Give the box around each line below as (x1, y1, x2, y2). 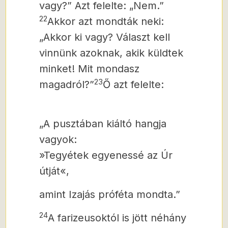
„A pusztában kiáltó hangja (39, 118, 166, 130)
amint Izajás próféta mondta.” (39, 188, 180, 201)
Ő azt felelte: (103, 78, 164, 91)
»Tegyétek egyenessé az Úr (39, 149, 173, 161)
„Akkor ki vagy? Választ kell (39, 31, 170, 43)
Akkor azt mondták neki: (47, 15, 164, 27)
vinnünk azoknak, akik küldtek (39, 47, 183, 59)
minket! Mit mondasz (39, 63, 139, 75)
